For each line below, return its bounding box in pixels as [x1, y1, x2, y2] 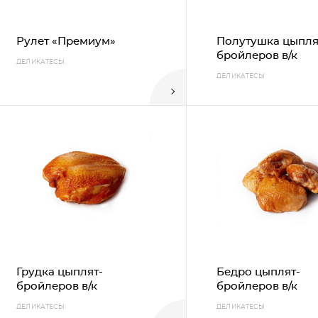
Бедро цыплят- [216, 266, 300, 278]
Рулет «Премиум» [16, 36, 116, 48]
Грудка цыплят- [16, 266, 103, 278]
